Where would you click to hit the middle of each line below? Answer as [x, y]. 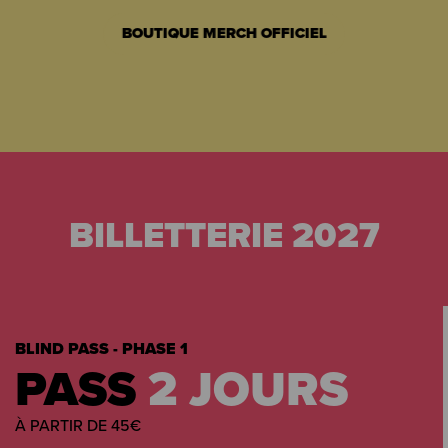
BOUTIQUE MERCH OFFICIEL [224, 33]
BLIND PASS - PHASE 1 [101, 348]
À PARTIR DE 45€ [78, 424]
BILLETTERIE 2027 [224, 234]
